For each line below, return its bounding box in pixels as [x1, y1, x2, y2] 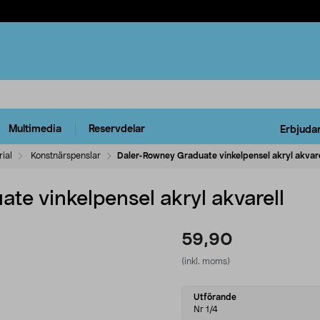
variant [181, 303, 221, 315]
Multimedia [9, 124, 61, 135]
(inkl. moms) [181, 256, 230, 266]
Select [181, 286, 217, 299]
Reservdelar [89, 124, 145, 135]
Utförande [194, 292, 236, 301]
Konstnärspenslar [31, 151, 101, 160]
